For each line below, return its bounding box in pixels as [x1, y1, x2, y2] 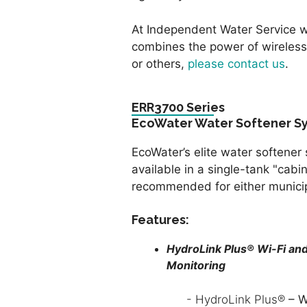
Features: [132, 212, 189, 228]
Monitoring [167, 258, 225, 273]
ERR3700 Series [132, 99, 225, 114]
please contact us [188, 56, 285, 71]
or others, [132, 56, 188, 71]
